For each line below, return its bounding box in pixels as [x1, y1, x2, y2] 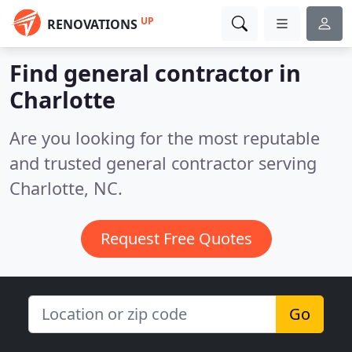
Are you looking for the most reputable [9, 126, 320, 149]
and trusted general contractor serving [9, 152, 317, 174]
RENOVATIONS [47, 16, 137, 33]
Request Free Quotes [100, 228, 252, 249]
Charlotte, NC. [9, 177, 123, 200]
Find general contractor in [9, 57, 301, 88]
